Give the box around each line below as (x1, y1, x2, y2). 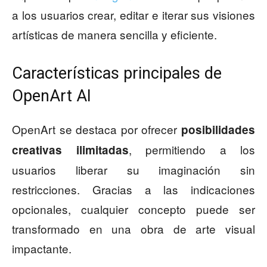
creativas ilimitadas (12, 142, 129, 159)
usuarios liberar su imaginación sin (12, 162, 255, 178)
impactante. (12, 240, 72, 257)
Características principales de (12, 64, 222, 83)
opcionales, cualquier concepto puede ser (12, 201, 255, 218)
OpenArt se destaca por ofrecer (12, 121, 181, 138)
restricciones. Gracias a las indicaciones (12, 181, 255, 198)
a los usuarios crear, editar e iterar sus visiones (12, 7, 255, 23)
